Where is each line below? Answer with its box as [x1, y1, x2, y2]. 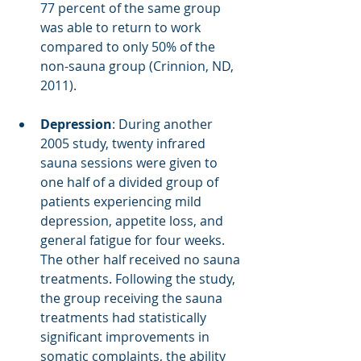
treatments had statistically [40, 308, 210, 326]
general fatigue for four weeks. [40, 230, 228, 249]
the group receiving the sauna [40, 288, 226, 307]
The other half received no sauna [40, 250, 243, 268]
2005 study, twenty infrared [40, 134, 209, 152]
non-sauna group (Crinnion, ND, [40, 56, 237, 75]
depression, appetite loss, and [40, 211, 226, 230]
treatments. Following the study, [40, 269, 239, 288]
